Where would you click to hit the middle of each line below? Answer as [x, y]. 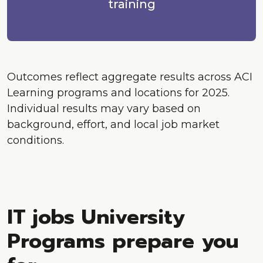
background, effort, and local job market [113, 125]
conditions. [36, 141]
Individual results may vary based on [104, 109]
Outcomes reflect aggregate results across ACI [130, 77]
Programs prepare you [123, 241]
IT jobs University [96, 217]
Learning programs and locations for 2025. [118, 93]
